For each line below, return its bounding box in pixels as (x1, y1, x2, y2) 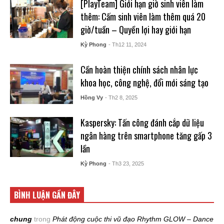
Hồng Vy (80, 94, 103, 100)
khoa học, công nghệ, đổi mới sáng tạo (80, 76, 208, 89)
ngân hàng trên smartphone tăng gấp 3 (80, 129, 212, 142)
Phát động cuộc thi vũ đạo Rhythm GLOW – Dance (52, 215, 213, 223)
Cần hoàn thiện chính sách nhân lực (80, 63, 198, 76)
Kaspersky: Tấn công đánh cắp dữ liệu (80, 116, 204, 129)
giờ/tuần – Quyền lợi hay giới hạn (80, 23, 191, 36)
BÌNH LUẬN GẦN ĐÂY (14, 189, 80, 201)
